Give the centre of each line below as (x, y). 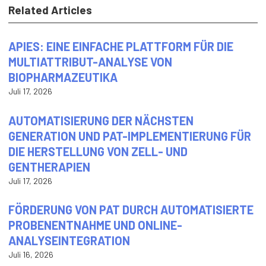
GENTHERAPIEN (50, 167)
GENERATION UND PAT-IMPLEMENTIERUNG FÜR (130, 136)
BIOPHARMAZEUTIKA (63, 77)
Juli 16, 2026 (31, 255)
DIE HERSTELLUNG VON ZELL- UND (98, 151)
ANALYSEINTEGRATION (69, 241)
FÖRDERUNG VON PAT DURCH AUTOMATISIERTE (131, 210)
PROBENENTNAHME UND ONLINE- (96, 225)
